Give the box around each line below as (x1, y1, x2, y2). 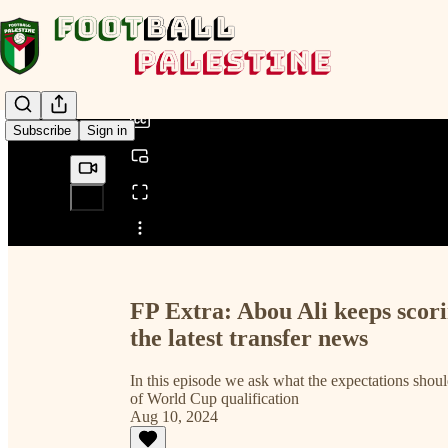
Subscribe (13, 123, 71, 139)
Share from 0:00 (122, 212, 224, 229)
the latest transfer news (130, 324, 368, 351)
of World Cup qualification (130, 389, 299, 407)
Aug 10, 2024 (130, 407, 218, 425)
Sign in (87, 123, 127, 139)
